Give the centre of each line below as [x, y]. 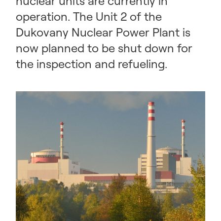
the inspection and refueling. [92, 64]
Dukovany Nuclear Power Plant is [103, 32]
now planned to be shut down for [104, 48]
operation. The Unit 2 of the [89, 16]
